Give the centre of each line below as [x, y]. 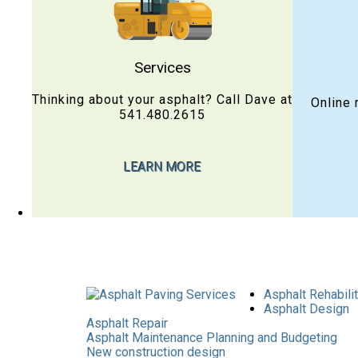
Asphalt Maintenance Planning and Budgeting [211, 337]
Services [162, 67]
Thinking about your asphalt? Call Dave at [162, 99]
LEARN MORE [162, 167]
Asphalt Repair [127, 323]
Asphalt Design [306, 308]
